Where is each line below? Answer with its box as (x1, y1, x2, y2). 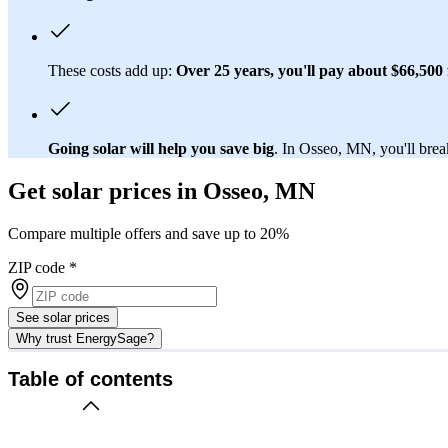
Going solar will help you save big (48, 139, 274, 157)
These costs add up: (48, 61, 176, 79)
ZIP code (8, 258, 65, 276)
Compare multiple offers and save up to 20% (8, 224, 289, 242)
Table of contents (8, 368, 173, 391)
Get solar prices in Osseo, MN (8, 177, 315, 204)
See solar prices (16, 309, 110, 325)
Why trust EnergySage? (16, 330, 154, 346)
